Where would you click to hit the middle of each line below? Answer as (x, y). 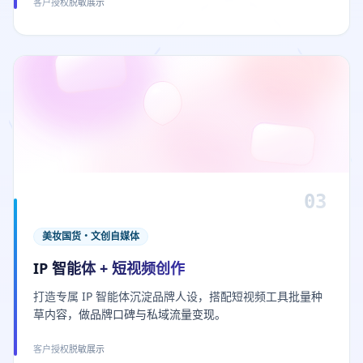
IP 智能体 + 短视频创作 (109, 268)
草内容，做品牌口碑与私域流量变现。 (130, 314)
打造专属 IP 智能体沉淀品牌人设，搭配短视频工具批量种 (178, 296)
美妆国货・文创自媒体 (91, 236)
